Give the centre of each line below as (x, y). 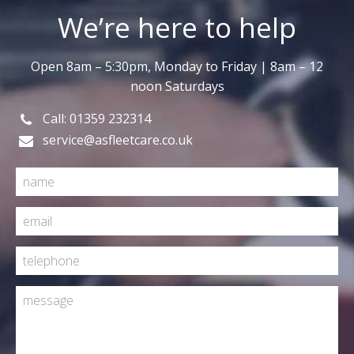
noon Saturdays (177, 87)
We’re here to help (177, 26)
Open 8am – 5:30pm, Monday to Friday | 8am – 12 (177, 67)
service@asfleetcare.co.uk (118, 140)
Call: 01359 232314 (97, 119)
